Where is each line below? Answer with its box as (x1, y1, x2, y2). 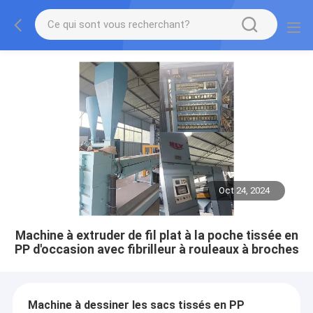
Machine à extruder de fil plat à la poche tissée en (15, 228, 298, 242)
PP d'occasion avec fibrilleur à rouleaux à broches (14, 242, 299, 256)
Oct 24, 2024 (219, 185, 270, 196)
